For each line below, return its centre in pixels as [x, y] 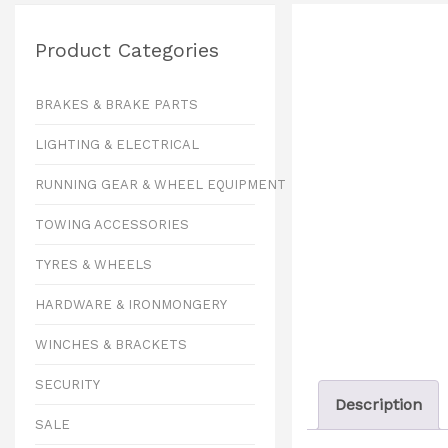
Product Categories [127, 50]
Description [379, 404]
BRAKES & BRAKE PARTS [116, 104]
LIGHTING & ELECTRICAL [117, 144]
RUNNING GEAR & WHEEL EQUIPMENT [160, 184]
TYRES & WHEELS [93, 264]
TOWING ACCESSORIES [112, 224]
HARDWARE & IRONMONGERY [131, 304]
